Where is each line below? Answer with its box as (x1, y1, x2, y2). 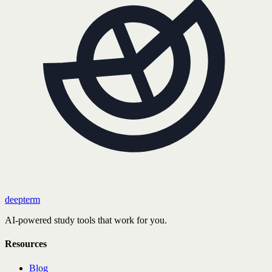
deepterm (5, 194, 40, 205)
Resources (5, 239, 47, 250)
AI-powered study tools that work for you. (5, 215, 167, 226)
